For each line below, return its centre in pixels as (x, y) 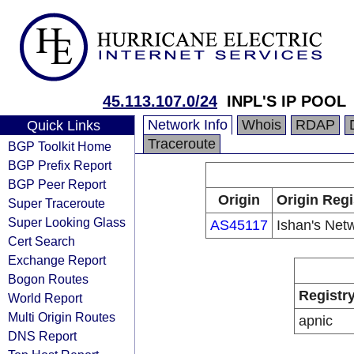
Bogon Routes (48, 279)
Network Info (188, 125)
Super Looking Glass (67, 222)
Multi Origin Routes (62, 317)
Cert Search (41, 241)
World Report (45, 298)
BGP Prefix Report (60, 165)
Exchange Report (57, 260)
